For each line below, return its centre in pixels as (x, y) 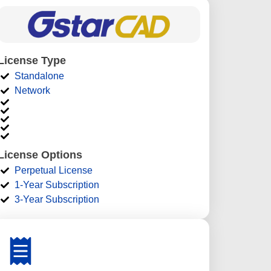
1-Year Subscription (57, 185)
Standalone (39, 76)
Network (32, 91)
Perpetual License (53, 171)
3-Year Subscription (57, 200)
